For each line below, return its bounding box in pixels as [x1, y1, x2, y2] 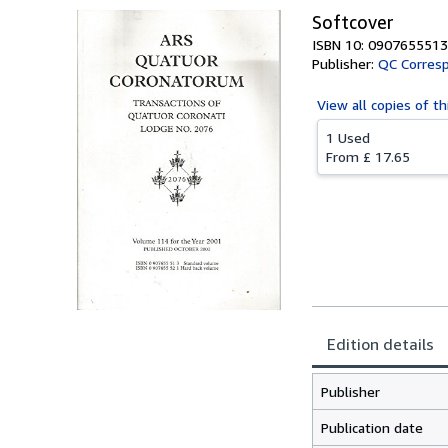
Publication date [321, 419, 423, 436]
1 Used [326, 129, 370, 146]
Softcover [312, 11, 394, 33]
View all [317, 96, 371, 113]
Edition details [327, 334, 434, 354]
